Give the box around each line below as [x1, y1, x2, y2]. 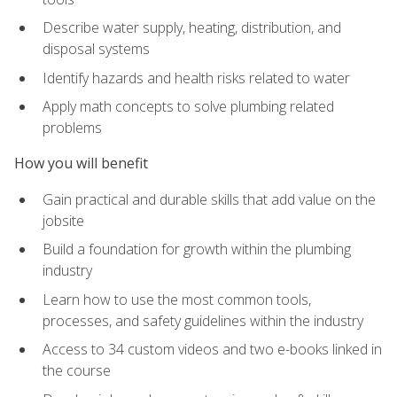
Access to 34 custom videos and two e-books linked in [43, 339, 382, 360]
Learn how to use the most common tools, [43, 289, 311, 309]
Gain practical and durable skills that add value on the [43, 189, 376, 209]
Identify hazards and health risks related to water [43, 67, 350, 88]
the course [43, 361, 111, 381]
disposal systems [43, 39, 150, 59]
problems [43, 118, 102, 138]
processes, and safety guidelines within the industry [43, 310, 363, 331]
